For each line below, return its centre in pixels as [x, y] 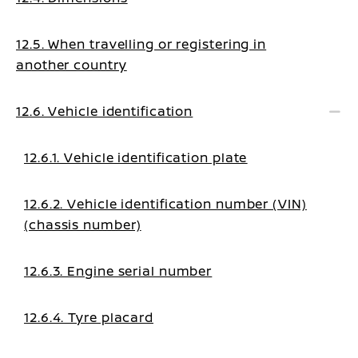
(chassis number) [83, 225]
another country [72, 65]
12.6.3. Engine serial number [118, 271]
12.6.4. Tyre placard [89, 317]
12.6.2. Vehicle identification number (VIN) [165, 204]
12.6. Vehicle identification [105, 111]
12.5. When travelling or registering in [141, 44]
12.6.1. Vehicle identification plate [136, 157]
